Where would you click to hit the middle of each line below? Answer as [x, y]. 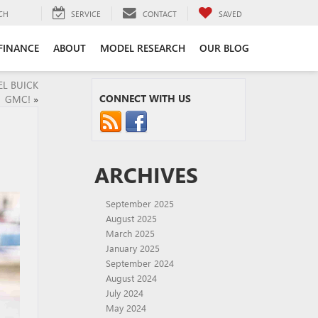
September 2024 [140, 263]
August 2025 [131, 218]
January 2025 [133, 248]
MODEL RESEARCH [143, 48]
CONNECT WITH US [145, 98]
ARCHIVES [146, 175]
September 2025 [140, 203]
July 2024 [125, 293]
